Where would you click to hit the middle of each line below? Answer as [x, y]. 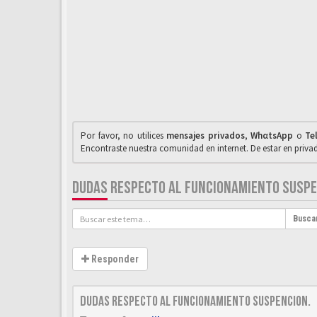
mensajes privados [206, 136]
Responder [114, 259]
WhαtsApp [272, 136]
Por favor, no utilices [124, 136]
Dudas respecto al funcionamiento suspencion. [195, 301]
